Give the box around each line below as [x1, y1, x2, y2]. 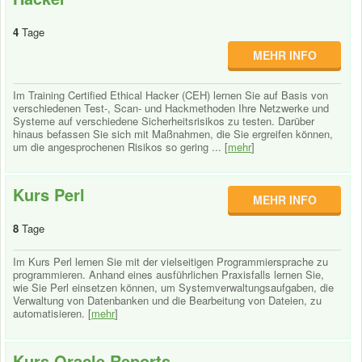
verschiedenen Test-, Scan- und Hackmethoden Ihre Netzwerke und [13, 100, 329, 116]
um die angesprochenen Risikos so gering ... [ [13, 139, 228, 154]
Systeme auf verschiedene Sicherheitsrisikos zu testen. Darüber [13, 113, 314, 128]
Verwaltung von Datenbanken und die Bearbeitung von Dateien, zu [13, 293, 322, 308]
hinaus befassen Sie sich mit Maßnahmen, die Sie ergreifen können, [13, 126, 333, 141]
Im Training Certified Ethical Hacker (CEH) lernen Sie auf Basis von [13, 87, 328, 103]
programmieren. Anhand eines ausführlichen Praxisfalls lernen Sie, [13, 267, 324, 282]
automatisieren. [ [13, 305, 91, 321]
